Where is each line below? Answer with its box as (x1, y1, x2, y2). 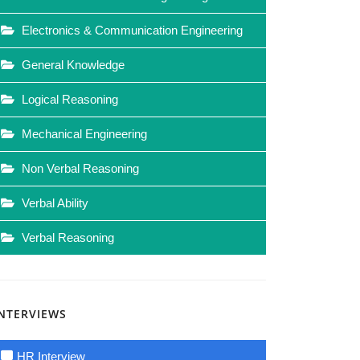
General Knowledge (18, 58, 125, 72)
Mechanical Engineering (18, 127, 147, 141)
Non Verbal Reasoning (18, 162, 139, 175)
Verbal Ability (18, 196, 88, 210)
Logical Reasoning (18, 92, 118, 106)
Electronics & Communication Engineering (18, 23, 243, 37)
